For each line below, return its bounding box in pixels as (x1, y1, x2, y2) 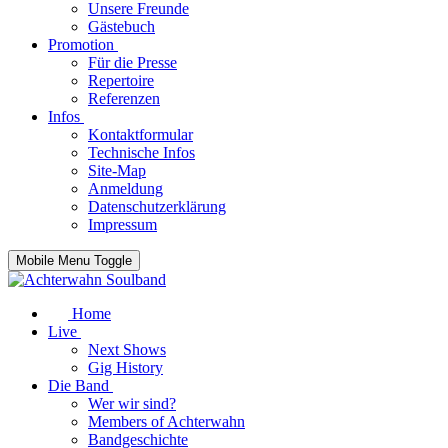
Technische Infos (88, 144, 195, 161)
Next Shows (88, 341, 166, 358)
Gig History (88, 359, 163, 376)
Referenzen (88, 90, 160, 107)
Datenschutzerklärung (88, 198, 226, 215)
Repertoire (88, 72, 154, 89)
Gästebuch (88, 18, 155, 35)
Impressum (88, 216, 157, 233)
